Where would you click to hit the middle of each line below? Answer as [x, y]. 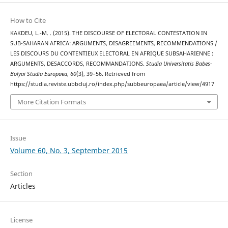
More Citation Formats [51, 102]
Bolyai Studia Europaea [38, 74]
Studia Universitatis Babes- [179, 63]
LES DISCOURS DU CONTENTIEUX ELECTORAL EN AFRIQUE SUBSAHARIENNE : [111, 53]
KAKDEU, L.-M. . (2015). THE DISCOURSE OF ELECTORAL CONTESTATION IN [108, 33]
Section [21, 174]
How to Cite [28, 20]
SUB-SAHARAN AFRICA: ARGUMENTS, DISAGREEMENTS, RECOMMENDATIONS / [113, 43]
